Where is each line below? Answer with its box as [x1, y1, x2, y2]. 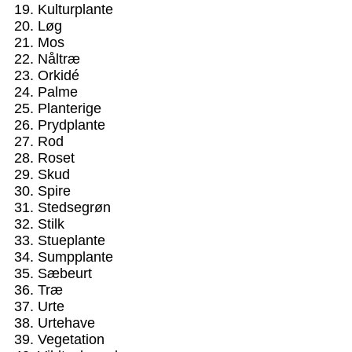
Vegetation [38, 331, 104, 347]
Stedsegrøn [38, 199, 111, 215]
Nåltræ [38, 50, 80, 67]
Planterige [38, 100, 101, 116]
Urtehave [38, 314, 95, 331]
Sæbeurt [38, 265, 92, 281]
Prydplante [38, 116, 105, 133]
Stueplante [38, 232, 105, 248]
